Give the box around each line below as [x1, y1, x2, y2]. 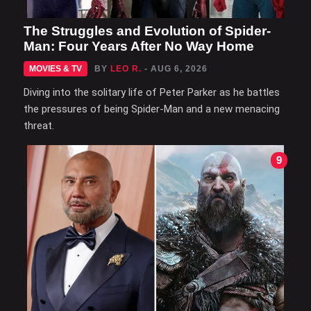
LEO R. [110, 63, 142, 74]
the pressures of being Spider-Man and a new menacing [24, 102, 280, 115]
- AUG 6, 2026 [144, 63, 208, 74]
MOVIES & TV [29, 63, 82, 74]
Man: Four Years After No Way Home [24, 38, 254, 53]
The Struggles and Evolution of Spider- [24, 23, 271, 38]
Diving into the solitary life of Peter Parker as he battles [24, 85, 280, 99]
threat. [24, 119, 54, 132]
